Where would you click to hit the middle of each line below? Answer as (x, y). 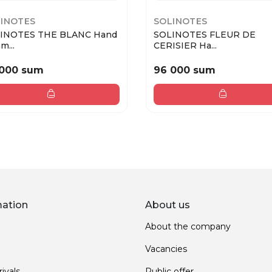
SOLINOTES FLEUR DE (205, 35)
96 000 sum (185, 70)
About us (168, 205)
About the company (188, 226)
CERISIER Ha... (185, 46)
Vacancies (166, 249)
